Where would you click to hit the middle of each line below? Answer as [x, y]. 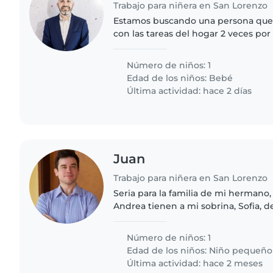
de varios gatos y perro [164, 218]
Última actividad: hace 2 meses [194, 263]
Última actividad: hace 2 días [188, 90]
